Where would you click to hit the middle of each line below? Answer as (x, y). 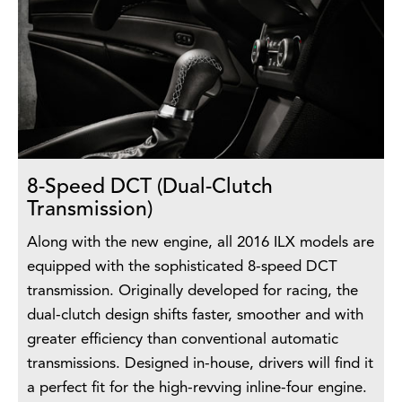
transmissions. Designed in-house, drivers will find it (200, 364)
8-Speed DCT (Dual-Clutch (150, 188)
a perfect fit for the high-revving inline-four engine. (197, 389)
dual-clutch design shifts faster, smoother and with (195, 316)
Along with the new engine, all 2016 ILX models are (201, 243)
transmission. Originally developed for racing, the (192, 292)
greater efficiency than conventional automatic (183, 340)
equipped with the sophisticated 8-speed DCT (182, 267)
